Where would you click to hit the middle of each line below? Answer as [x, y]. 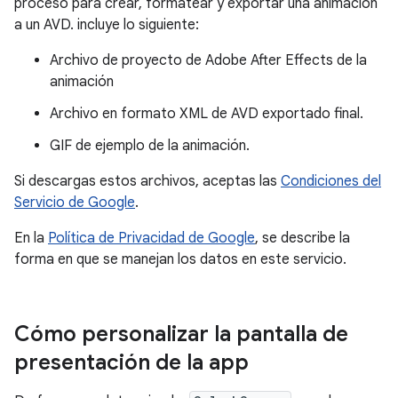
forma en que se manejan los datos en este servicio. [180, 259]
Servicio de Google [75, 202]
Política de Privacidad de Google [151, 238]
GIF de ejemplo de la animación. [150, 145]
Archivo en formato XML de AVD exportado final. [207, 113]
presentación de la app [131, 362]
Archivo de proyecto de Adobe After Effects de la [208, 60]
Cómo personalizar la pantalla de [181, 334]
